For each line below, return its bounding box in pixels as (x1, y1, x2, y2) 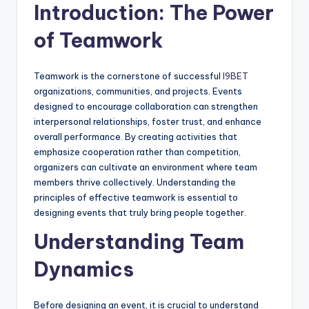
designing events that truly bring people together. (34, 207, 246, 219)
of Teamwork (34, 28, 163, 54)
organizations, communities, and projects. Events (34, 86, 242, 97)
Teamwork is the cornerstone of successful (34, 70, 223, 82)
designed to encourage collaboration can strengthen (34, 101, 258, 112)
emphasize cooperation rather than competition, (34, 146, 241, 158)
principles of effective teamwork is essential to (34, 192, 238, 203)
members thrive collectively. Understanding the (34, 177, 236, 188)
